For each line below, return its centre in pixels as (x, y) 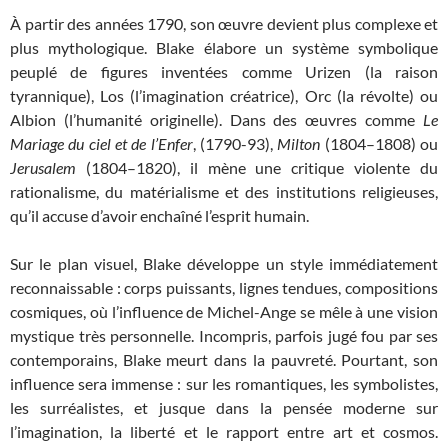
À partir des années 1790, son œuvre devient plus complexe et (224, 24)
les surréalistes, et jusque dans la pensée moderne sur (224, 408)
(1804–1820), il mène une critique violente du (257, 168)
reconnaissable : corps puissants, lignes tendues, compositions (224, 288)
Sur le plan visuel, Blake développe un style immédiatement (224, 264)
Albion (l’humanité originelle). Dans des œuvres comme (216, 120)
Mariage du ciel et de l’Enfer (101, 144)
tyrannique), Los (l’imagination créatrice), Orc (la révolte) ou (224, 96)
